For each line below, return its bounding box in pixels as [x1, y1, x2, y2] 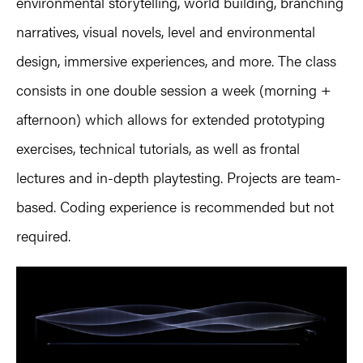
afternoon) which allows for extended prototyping [16, 108, 325, 129]
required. [16, 224, 70, 246]
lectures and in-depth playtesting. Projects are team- [16, 166, 341, 187]
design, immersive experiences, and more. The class [16, 49, 336, 70]
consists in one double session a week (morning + [16, 79, 331, 100]
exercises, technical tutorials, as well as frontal [16, 137, 300, 158]
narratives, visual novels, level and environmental [16, 20, 315, 41]
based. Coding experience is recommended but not [16, 195, 334, 216]
